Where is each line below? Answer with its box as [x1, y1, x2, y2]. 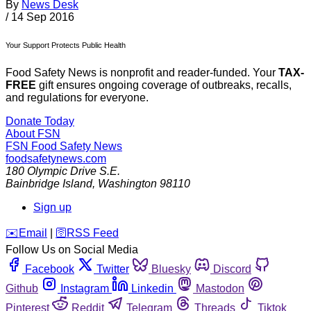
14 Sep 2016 [11, 11, 74, 24]
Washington [98, 178, 157, 190]
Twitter [96, 263, 129, 276]
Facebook [25, 263, 74, 276]
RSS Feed [67, 227, 119, 239]
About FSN [6, 128, 60, 140]
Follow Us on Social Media [6, 244, 138, 256]
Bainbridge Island [6, 178, 92, 190]
